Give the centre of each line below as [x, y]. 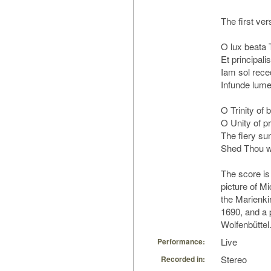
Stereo [234, 260]
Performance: [181, 242]
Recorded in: [183, 259]
